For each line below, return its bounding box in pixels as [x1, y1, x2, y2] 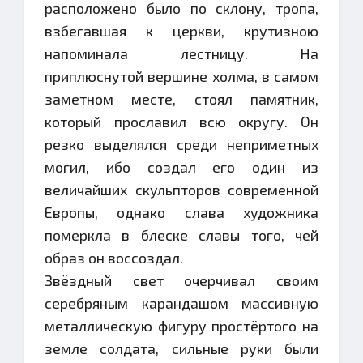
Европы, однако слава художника [45, 203, 318, 221]
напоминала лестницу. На [45, 45, 318, 62]
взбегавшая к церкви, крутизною [45, 22, 318, 40]
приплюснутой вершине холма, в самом [45, 67, 318, 85]
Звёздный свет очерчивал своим [45, 271, 318, 289]
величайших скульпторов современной [45, 181, 318, 199]
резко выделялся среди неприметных [45, 135, 318, 153]
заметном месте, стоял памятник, [45, 90, 318, 108]
